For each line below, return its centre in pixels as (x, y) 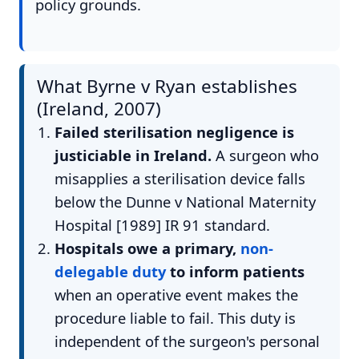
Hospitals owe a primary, (147, 248)
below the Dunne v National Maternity (185, 201)
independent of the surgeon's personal (187, 341)
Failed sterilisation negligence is (174, 131)
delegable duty (110, 271)
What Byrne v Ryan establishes (167, 86)
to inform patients (235, 271)
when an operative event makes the (176, 294)
